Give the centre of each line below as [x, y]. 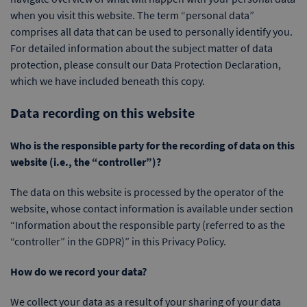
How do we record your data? [78, 271]
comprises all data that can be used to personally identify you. [151, 32]
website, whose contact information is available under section [152, 208]
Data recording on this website [102, 113]
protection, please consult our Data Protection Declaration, [146, 64]
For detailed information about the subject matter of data [142, 48]
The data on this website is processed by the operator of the [147, 192]
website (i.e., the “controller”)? [86, 162]
